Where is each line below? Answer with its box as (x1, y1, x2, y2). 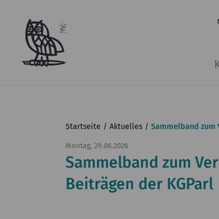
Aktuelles (109, 122, 143, 131)
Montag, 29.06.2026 (66, 141, 129, 150)
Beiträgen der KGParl (66, 175, 214, 193)
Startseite (66, 122, 101, 131)
